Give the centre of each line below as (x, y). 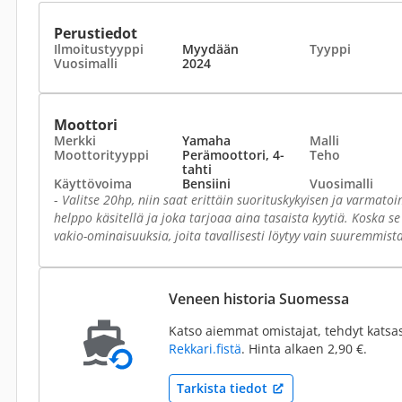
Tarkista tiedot (222, 388)
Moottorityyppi (101, 155)
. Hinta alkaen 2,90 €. (304, 349)
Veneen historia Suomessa (259, 299)
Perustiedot (96, 33)
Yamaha (206, 140)
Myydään (210, 49)
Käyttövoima (93, 184)
